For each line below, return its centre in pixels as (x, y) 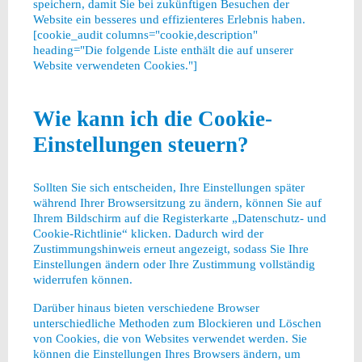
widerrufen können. (82, 280)
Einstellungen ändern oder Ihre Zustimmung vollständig (174, 264)
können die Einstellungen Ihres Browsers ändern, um (166, 353)
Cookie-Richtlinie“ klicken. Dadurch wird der (148, 234)
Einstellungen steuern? (141, 144)
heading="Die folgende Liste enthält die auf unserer (163, 49)
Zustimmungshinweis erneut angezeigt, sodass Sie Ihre (170, 249)
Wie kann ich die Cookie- (152, 118)
